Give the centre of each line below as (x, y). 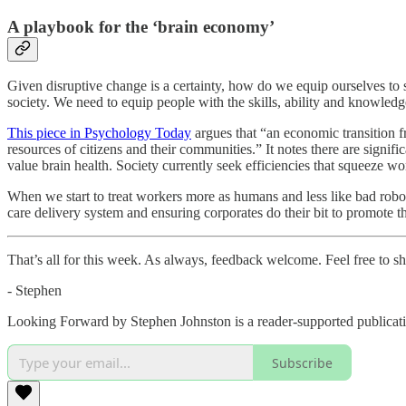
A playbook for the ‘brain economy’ (141, 26)
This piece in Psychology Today (99, 133)
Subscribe (302, 362)
